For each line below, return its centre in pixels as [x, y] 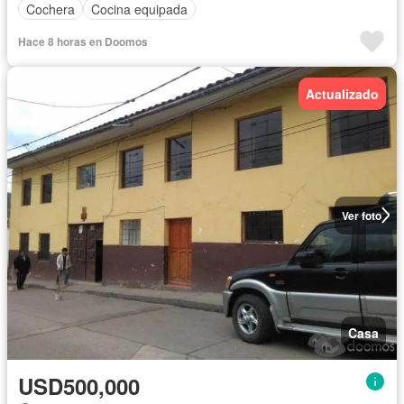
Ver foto [361, 215]
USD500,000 [79, 386]
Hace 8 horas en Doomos [83, 42]
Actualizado [342, 94]
